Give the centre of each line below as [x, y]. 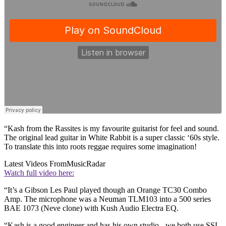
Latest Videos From [35, 164]
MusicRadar [86, 164]
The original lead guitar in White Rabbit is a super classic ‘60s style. [112, 138]
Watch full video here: [39, 173]
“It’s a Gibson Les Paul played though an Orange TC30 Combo [105, 190]
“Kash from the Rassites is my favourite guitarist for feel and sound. [111, 129]
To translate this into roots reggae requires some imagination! [100, 147]
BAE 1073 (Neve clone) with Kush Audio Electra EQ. [91, 208]
